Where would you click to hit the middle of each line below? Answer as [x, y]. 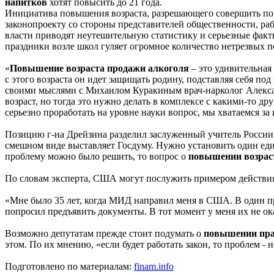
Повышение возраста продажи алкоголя [99, 68]
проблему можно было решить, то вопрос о [95, 156]
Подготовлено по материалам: [69, 266]
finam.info [154, 266]
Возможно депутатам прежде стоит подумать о [104, 233]
